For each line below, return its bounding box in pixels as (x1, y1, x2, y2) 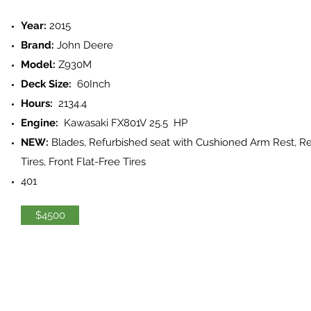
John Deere (54, 39, 113, 51)
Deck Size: (21, 78, 72, 90)
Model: (21, 58, 56, 71)
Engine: (21, 117, 64, 129)
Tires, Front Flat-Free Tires (21, 155, 146, 168)
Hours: (21, 97, 53, 110)
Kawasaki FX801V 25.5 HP (64, 117, 187, 129)
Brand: (21, 39, 54, 51)
